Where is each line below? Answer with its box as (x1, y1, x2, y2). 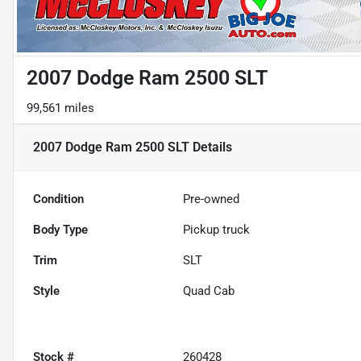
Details (189, 139, 232, 156)
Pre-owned (183, 192, 240, 207)
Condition (33, 192, 84, 207)
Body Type (33, 222, 88, 238)
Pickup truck (183, 222, 251, 238)
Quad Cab (183, 284, 235, 299)
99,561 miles (27, 101, 94, 116)
